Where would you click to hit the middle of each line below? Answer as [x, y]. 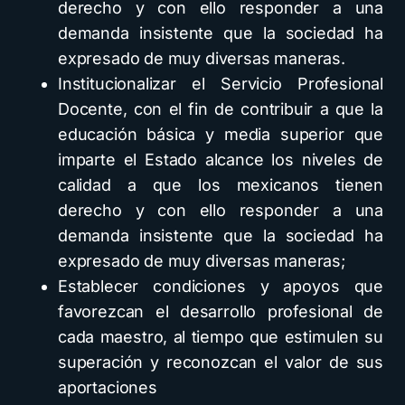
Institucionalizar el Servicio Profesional [221, 84]
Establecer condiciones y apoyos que [221, 287]
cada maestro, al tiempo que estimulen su [221, 337]
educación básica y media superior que [221, 135]
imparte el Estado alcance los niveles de [221, 160]
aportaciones [108, 388]
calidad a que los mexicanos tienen [221, 185]
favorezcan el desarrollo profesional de [221, 312]
